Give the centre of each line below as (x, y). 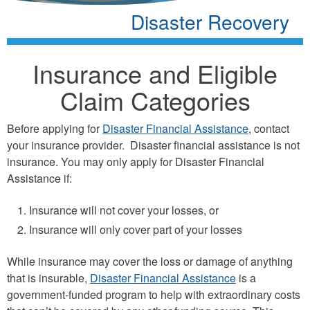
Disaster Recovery (210, 21)
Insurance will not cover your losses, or (124, 210)
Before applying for (55, 128)
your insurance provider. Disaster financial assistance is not (153, 145)
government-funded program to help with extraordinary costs (154, 294)
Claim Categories (155, 100)
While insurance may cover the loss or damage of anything (150, 261)
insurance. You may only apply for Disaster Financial (136, 161)
